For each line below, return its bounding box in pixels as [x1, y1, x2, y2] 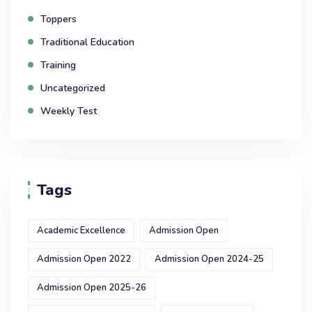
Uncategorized [40, 81, 105, 95]
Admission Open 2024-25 [155, 253, 264, 266]
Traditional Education [40, 36, 134, 49]
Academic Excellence [37, 224, 125, 237]
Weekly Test [40, 104, 97, 118]
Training [40, 58, 76, 72]
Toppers [40, 13, 77, 26]
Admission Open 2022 [37, 253, 131, 266]
